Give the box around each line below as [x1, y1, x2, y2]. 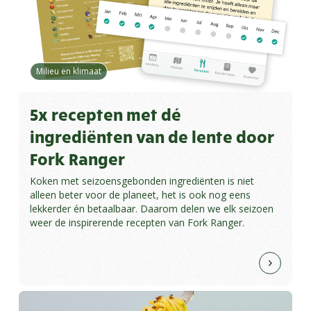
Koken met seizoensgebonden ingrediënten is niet [29, 174, 254, 188]
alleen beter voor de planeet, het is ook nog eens [29, 188, 251, 202]
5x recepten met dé [29, 103, 181, 125]
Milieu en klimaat [35, 65, 101, 78]
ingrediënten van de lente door [29, 126, 274, 147]
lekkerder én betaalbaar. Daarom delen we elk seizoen [29, 202, 274, 216]
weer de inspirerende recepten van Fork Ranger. [29, 216, 244, 230]
